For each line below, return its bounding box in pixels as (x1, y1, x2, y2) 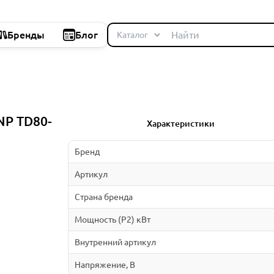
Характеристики (147, 118, 215, 128)
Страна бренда (74, 191, 133, 202)
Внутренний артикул (74, 237, 156, 247)
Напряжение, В (74, 259, 135, 270)
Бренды (7, 29, 45, 40)
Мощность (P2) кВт (74, 214, 150, 224)
